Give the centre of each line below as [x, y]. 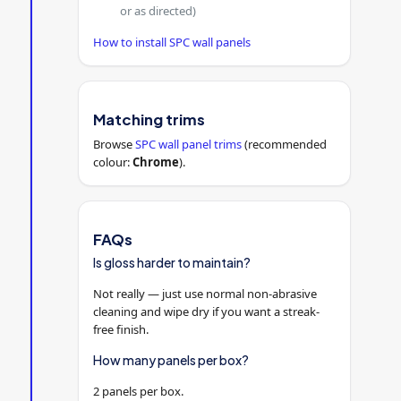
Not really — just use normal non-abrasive [205, 294]
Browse [115, 144]
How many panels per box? [171, 360]
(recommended [285, 144]
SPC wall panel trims [189, 144]
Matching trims [149, 120]
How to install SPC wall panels [172, 43]
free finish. [121, 330]
